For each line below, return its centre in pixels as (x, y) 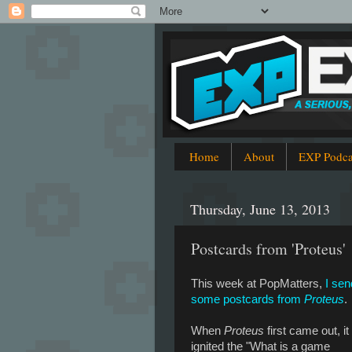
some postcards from (247, 299)
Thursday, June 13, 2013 (260, 209)
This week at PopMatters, (258, 283)
